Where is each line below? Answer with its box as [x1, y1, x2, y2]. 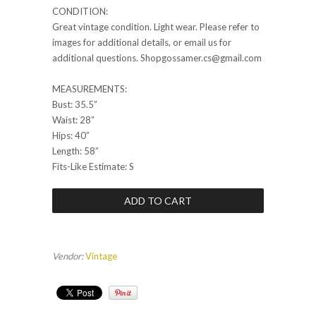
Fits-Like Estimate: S [52, 161, 134, 173]
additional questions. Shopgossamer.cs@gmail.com [52, 52, 262, 64]
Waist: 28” [52, 114, 95, 126]
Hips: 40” [52, 130, 90, 142]
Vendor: [52, 250, 83, 262]
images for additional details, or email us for [52, 37, 231, 49]
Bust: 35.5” [52, 99, 97, 111]
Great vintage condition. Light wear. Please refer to [52, 21, 260, 33]
